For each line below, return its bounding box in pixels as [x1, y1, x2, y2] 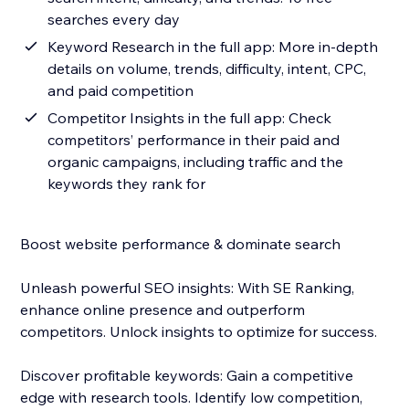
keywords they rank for [47, 174, 206, 194]
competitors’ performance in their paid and [47, 131, 341, 150]
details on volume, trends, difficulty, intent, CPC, [47, 59, 367, 79]
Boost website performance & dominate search [20, 235, 341, 254]
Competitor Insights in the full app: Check [47, 109, 332, 128]
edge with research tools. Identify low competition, [20, 388, 363, 407]
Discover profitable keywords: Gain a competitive [20, 366, 354, 385]
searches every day [47, 10, 181, 29]
